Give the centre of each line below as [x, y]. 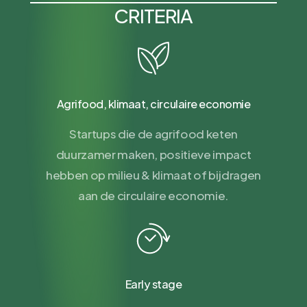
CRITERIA [153, 15]
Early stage [153, 284]
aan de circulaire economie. [153, 195]
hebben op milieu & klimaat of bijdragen [153, 174]
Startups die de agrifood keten [153, 133]
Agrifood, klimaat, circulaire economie [153, 103]
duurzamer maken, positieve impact [153, 154]
